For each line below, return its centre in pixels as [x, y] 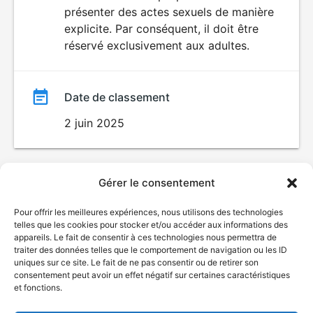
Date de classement [117, 97]
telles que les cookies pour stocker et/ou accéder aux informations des [151, 225]
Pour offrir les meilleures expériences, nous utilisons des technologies [148, 212]
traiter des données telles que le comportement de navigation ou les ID [151, 250]
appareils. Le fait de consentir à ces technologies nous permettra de [145, 237]
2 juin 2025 [94, 123]
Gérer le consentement [156, 183]
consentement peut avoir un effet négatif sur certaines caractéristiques [152, 275]
